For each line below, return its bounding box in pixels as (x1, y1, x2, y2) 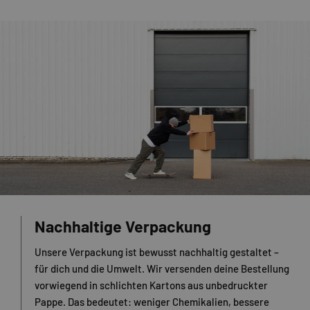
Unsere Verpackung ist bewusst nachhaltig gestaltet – (35, 246, 279, 259)
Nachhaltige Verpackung (35, 217, 211, 237)
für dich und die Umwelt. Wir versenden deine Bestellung (35, 262, 289, 275)
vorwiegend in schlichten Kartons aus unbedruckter (35, 279, 268, 292)
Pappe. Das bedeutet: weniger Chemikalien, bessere (35, 295, 269, 309)
